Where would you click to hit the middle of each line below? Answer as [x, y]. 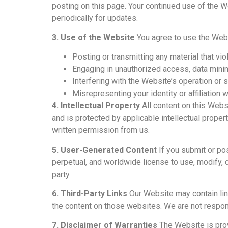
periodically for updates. [95, 18]
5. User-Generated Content [104, 150]
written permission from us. [101, 130]
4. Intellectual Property [96, 106]
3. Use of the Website [93, 37]
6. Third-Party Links [90, 194]
